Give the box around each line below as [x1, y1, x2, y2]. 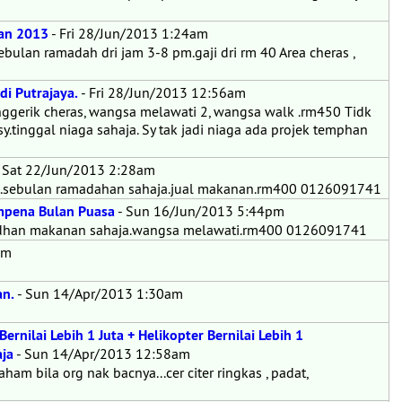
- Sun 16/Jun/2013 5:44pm [115, 202, 284, 220]
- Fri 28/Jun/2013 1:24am [48, 24, 208, 42]
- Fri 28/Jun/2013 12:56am [78, 83, 246, 101]
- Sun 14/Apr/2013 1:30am [14, 284, 183, 302]
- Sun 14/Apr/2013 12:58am [13, 345, 190, 363]
